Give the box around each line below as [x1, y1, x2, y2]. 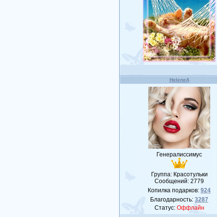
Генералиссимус [156, 151, 202, 158]
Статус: [154, 204, 177, 211]
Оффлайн [176, 204, 204, 211]
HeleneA [169, 77, 189, 82]
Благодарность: [150, 196, 195, 203]
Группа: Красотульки [151, 171, 208, 178]
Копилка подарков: [148, 187, 201, 194]
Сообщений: [155, 178, 191, 185]
